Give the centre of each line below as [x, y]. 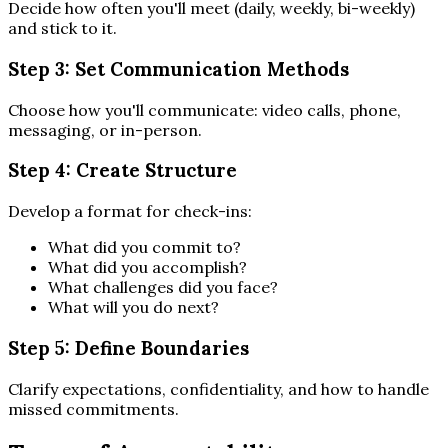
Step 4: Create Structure [122, 170]
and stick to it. [62, 28]
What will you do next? [133, 307]
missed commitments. [93, 408]
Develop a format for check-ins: [130, 211]
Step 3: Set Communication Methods [178, 69]
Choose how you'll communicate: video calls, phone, [204, 109]
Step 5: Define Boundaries [128, 347]
